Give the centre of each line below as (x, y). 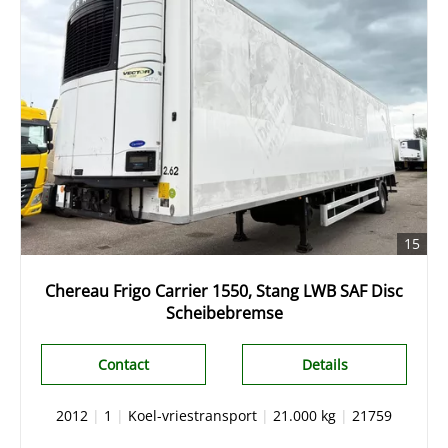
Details (324, 364)
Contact (123, 364)
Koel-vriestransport (192, 415)
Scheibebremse (224, 313)
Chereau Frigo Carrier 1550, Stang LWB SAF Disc (224, 291)
